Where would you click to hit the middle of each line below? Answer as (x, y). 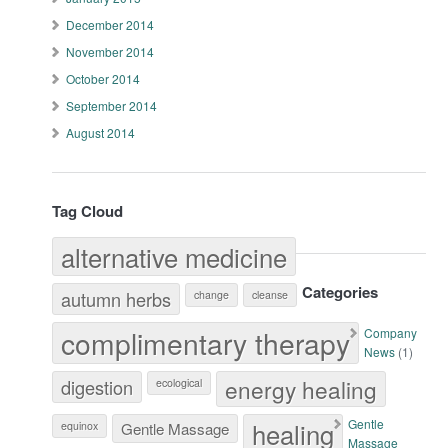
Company (391, 332)
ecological (179, 382)
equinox (80, 425)
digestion (97, 387)
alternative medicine (174, 256)
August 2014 (101, 132)
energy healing (301, 389)
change (212, 294)
